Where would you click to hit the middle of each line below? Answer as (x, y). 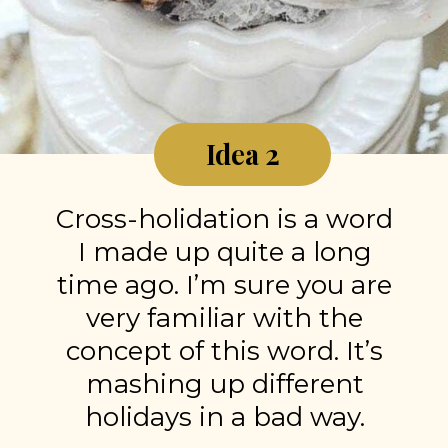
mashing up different (224, 384)
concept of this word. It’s (225, 351)
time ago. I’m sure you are (225, 285)
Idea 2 (243, 153)
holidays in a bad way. (224, 417)
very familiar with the (225, 318)
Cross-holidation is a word (225, 219)
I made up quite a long (224, 252)
